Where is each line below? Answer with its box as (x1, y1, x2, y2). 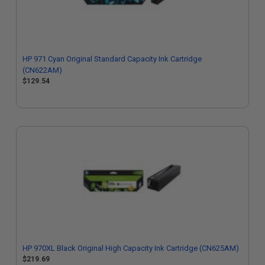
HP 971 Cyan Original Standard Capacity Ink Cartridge (22, 54, 202, 63)
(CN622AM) (22, 66, 62, 75)
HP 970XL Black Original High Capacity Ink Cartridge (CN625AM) (22, 244, 239, 253)
